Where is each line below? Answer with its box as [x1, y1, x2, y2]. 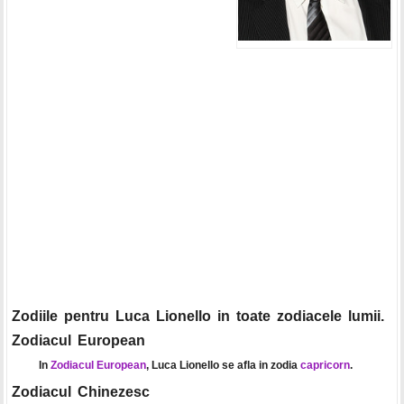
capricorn [299, 358, 350, 372]
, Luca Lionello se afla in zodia [145, 358, 300, 372]
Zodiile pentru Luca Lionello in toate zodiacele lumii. [11, 308, 384, 324]
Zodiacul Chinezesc [11, 383, 150, 399]
